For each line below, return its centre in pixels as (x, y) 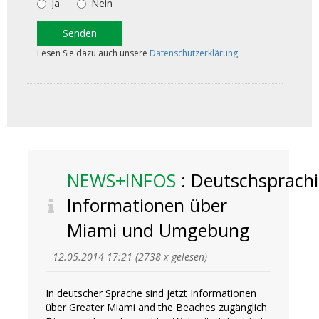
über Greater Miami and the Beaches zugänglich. (157, 308)
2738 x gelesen (171, 257)
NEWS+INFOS (121, 181)
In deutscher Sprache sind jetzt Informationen (151, 293)
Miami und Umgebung (158, 230)
